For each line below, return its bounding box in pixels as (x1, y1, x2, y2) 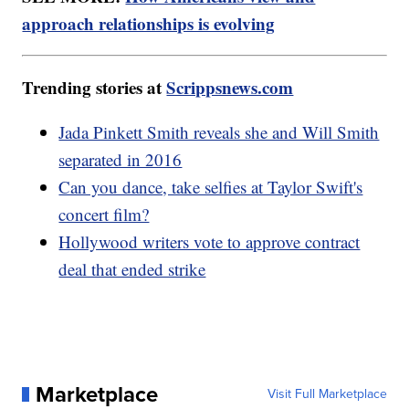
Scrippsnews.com (166, 75, 294, 100)
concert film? (58, 203, 150, 226)
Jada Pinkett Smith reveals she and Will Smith (58, 121, 380, 144)
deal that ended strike (58, 257, 206, 281)
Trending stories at (22, 75, 167, 100)
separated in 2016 (58, 148, 183, 172)
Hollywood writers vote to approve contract (58, 230, 361, 254)
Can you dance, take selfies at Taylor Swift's (58, 175, 363, 199)
